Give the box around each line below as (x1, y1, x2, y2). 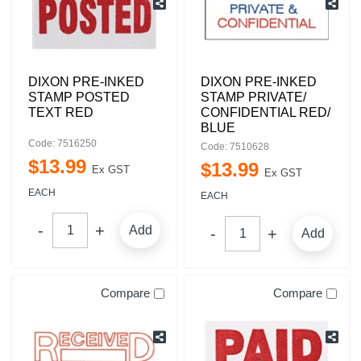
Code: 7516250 (28, 138, 97, 149)
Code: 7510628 (201, 141, 269, 152)
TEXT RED (28, 106, 93, 119)
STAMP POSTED (28, 90, 130, 104)
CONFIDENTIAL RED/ (201, 106, 330, 119)
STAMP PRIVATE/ (201, 90, 306, 104)
